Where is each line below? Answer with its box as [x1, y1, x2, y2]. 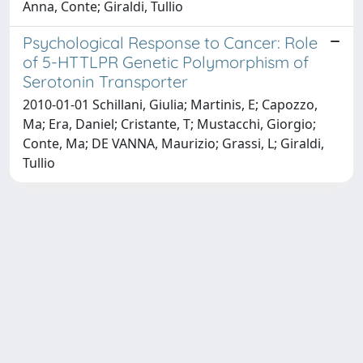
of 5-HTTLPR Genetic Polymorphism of [23, 51, 309, 72]
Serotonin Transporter [23, 70, 188, 92]
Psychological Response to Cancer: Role [23, 32, 318, 53]
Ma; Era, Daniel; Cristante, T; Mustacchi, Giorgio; [23, 114, 316, 133]
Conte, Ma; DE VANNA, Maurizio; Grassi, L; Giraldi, [23, 134, 324, 152]
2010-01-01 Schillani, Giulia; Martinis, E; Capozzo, [23, 95, 318, 113]
